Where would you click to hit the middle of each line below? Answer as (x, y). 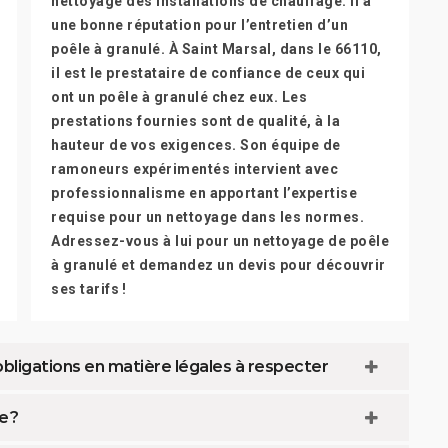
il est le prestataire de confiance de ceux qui (208, 73)
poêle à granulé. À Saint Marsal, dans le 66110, (216, 49)
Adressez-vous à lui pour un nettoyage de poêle (220, 241)
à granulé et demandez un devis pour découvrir (218, 265)
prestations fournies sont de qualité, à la (195, 121)
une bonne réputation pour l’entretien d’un (199, 25)
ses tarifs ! (88, 289)
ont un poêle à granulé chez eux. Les (179, 97)
